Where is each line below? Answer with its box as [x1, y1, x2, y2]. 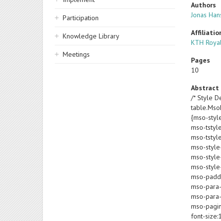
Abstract [191, 83, 220, 92]
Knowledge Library [63, 32, 119, 40]
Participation [63, 13, 99, 22]
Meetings [63, 50, 90, 59]
